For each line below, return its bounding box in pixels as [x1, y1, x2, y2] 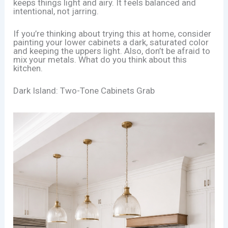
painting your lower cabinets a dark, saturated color [13, 37, 209, 47]
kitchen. [13, 63, 43, 73]
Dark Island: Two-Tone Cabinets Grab [13, 85, 155, 96]
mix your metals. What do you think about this [13, 54, 187, 65]
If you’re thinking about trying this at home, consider [13, 28, 212, 39]
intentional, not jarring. [13, 6, 99, 16]
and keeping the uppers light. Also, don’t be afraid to [13, 45, 211, 56]
